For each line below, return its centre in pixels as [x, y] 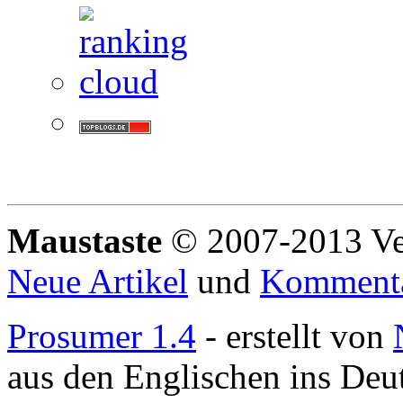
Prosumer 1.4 [102, 336]
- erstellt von [295, 336]
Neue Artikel [98, 282]
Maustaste [89, 241]
